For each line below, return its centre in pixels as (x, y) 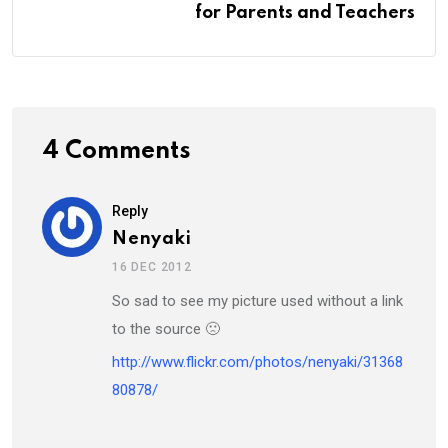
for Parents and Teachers (305, 13)
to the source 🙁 (166, 329)
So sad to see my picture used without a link (257, 301)
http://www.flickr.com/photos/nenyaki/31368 (257, 362)
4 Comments (116, 152)
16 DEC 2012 (152, 267)
